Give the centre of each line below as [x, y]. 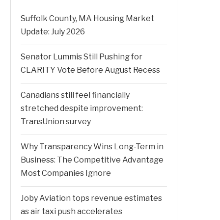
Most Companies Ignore [66, 173]
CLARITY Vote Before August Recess [90, 70]
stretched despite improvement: [82, 108]
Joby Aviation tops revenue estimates [91, 198]
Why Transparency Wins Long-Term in [92, 146]
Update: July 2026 [53, 31]
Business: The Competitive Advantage [92, 160]
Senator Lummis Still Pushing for [82, 56]
